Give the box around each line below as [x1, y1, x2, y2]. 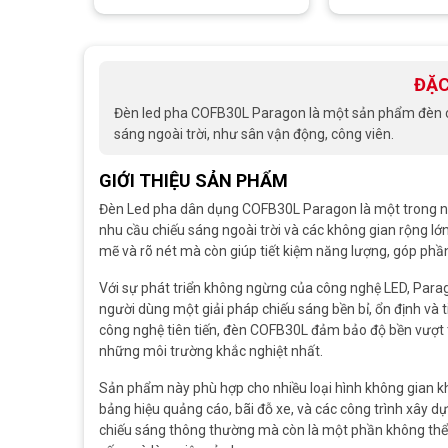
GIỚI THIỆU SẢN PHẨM [99, 170, 288, 191]
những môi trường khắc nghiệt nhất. [99, 343, 323, 359]
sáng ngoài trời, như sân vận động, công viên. [114, 126, 394, 142]
